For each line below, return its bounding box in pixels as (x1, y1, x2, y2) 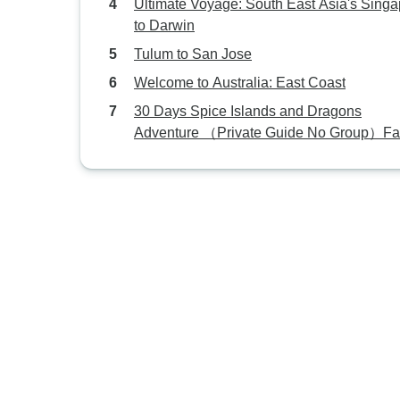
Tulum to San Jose (134, 46, 252, 62)
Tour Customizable (134, 146, 253, 162)
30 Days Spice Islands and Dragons (134, 104, 362, 119)
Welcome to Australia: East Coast (134, 75, 346, 90)
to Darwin (134, 18, 195, 33)
